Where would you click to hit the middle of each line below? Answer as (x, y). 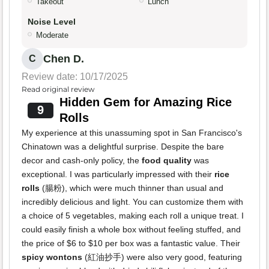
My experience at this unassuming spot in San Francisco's (132, 133)
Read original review (58, 89)
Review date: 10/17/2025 (75, 77)
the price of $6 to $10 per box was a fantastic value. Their (131, 243)
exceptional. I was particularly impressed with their (118, 174)
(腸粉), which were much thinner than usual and (131, 188)
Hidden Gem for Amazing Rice (145, 102)
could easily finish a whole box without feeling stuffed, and (131, 230)
